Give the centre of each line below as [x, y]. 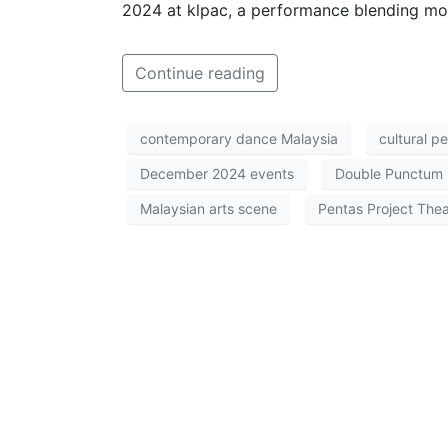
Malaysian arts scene [208, 209]
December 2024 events [217, 174]
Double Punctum [389, 174]
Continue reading [200, 72]
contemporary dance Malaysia [239, 139]
